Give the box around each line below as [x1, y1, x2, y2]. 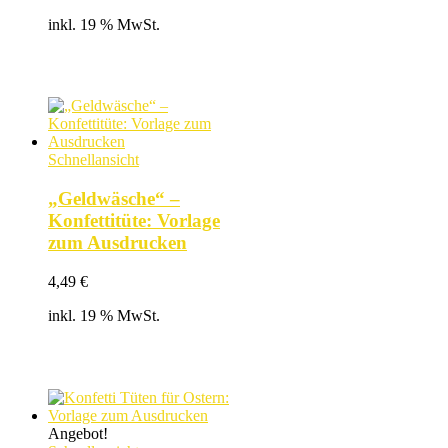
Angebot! [48, 424, 108, 442]
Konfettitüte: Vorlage [48, 210, 220, 232]
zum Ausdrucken [48, 232, 187, 254]
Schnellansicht [48, 151, 139, 169]
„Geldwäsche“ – [48, 188, 180, 210]
